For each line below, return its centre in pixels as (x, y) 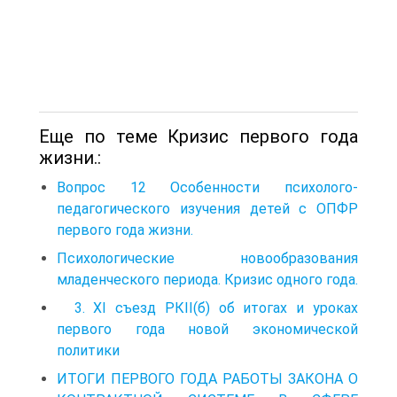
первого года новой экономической (207, 329)
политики (92, 350)
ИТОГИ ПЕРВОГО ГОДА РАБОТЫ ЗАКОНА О (207, 378)
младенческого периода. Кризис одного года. (207, 279)
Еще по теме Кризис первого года (198, 136)
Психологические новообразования (207, 258)
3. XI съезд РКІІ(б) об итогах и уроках (207, 307)
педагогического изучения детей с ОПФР (207, 208)
